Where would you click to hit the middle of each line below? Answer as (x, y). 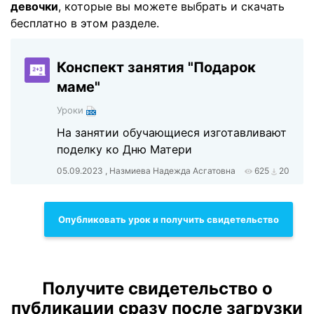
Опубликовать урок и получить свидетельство (169, 219)
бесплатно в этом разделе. (85, 23)
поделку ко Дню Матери (125, 149)
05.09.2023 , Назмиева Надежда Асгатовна (146, 171)
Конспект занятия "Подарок (157, 67)
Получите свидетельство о (157, 288)
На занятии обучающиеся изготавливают (172, 132)
